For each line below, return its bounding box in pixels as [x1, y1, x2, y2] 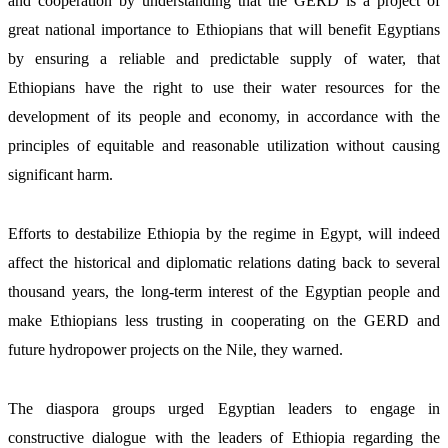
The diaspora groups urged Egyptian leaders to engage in [8, 400, 440, 418]
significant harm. [8, 166, 117, 184]
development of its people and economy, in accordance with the [8, 108, 440, 126]
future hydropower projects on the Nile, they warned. [8, 341, 343, 359]
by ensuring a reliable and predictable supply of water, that [8, 50, 440, 68]
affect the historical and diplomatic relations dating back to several [8, 254, 440, 272]
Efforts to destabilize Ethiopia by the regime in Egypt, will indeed [8, 225, 440, 243]
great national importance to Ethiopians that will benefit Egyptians [8, 21, 440, 39]
